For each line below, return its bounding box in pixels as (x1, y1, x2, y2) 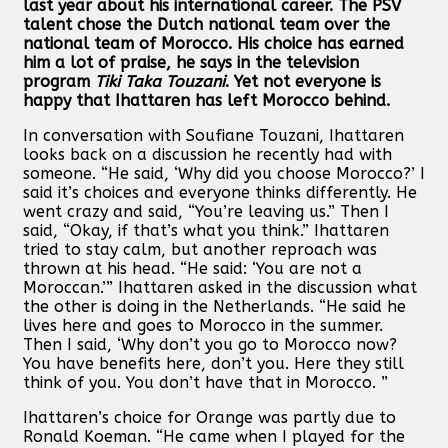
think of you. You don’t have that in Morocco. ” (23, 372, 388, 392)
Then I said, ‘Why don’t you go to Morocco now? (23, 334, 397, 354)
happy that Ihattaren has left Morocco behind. (23, 90, 390, 110)
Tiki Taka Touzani (95, 71, 225, 91)
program (23, 71, 95, 91)
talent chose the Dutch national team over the (23, 14, 390, 34)
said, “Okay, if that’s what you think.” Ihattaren (23, 220, 389, 240)
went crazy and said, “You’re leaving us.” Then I (23, 201, 389, 221)
